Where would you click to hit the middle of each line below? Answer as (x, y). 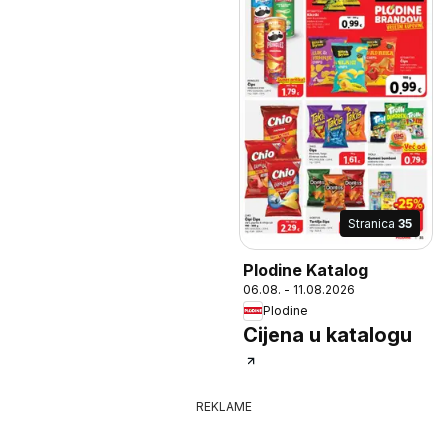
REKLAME (224, 406)
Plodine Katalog (305, 269)
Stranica (373, 223)
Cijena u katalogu (327, 334)
